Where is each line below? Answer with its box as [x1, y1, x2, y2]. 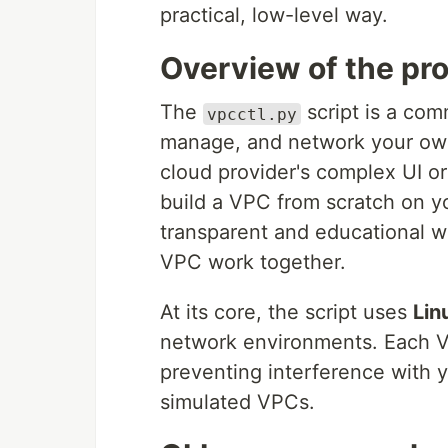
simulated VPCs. [160, 390, 315, 415]
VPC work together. [160, 250, 346, 275]
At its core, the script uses [160, 300, 413, 325]
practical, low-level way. [160, 3, 388, 28]
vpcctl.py [207, 104, 297, 124]
